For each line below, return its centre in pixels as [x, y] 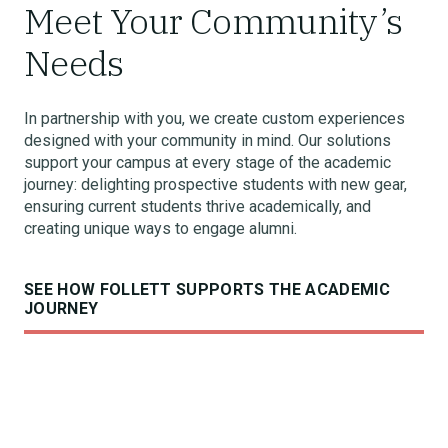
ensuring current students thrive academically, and [197, 206]
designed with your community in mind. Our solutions [207, 140]
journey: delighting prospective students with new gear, [215, 184]
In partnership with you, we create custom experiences [214, 118]
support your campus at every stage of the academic [207, 162]
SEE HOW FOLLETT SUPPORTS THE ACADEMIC [207, 289]
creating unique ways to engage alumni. [160, 228]
